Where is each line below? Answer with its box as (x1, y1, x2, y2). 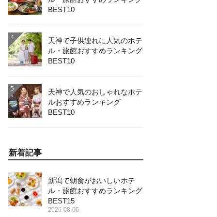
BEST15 (48, 197, 75, 205)
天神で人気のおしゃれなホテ (48, 88, 142, 96)
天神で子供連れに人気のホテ (48, 36, 142, 45)
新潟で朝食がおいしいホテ (48, 176, 135, 185)
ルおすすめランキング (48, 98, 121, 106)
